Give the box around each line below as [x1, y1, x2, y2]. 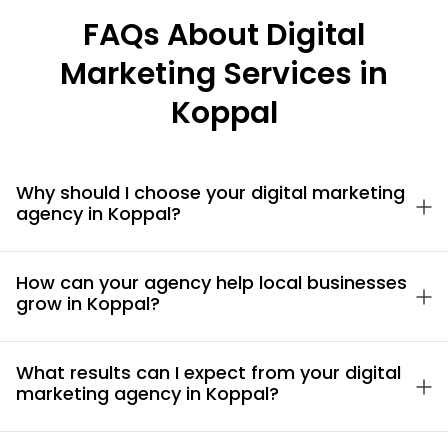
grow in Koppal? [16, 290, 160, 316]
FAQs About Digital [83, 13, 365, 56]
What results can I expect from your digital [16, 359, 401, 385]
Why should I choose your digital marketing [16, 179, 405, 205]
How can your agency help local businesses [16, 269, 407, 295]
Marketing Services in [60, 52, 388, 95]
